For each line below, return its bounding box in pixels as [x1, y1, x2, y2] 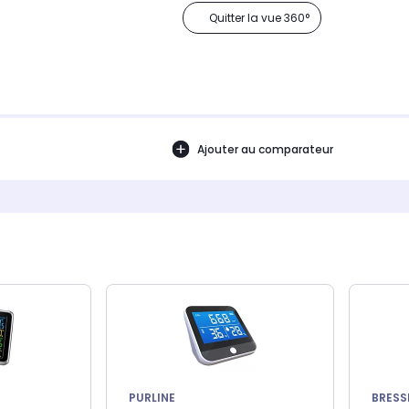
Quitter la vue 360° [209, 10, 309, 26]
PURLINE [129, 390, 175, 406]
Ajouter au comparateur [196, 141, 333, 157]
